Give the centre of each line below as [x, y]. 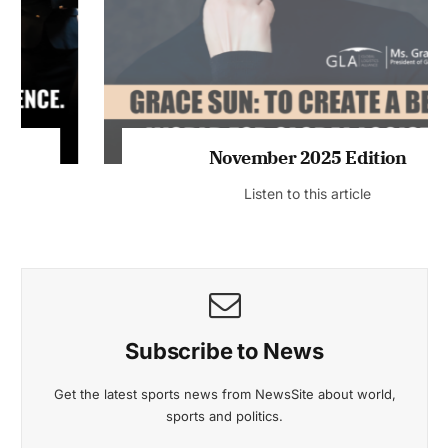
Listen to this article [224, 228]
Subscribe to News [224, 385]
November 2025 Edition [224, 192]
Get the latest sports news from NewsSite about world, [224, 428]
